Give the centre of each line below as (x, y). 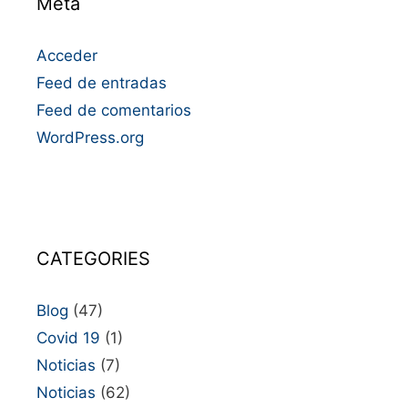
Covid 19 (68, 338)
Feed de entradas (102, 83)
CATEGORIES (93, 259)
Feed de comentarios (114, 110)
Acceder (67, 56)
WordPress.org (90, 138)
